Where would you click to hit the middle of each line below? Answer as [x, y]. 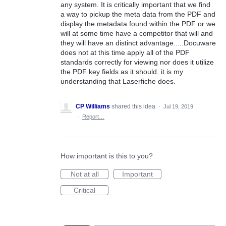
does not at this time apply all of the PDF [125, 52]
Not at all [84, 174]
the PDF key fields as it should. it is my [122, 72]
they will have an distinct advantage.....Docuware [138, 43]
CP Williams [93, 106]
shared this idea [134, 106]
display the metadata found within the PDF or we [138, 24]
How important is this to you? [107, 156]
